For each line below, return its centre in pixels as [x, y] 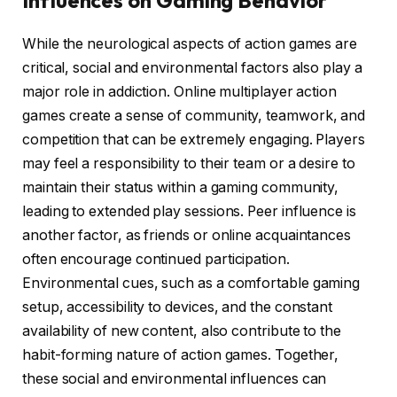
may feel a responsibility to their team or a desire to [189, 164]
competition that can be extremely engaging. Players [194, 140]
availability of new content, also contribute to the [182, 331]
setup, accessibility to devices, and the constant [178, 307]
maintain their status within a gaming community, [181, 188]
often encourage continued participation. [156, 260]
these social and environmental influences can [175, 379]
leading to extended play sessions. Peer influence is [189, 212]
